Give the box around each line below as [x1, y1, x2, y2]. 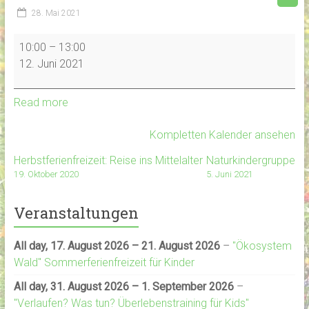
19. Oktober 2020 [13, 168, 79, 179]
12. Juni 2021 [19, 57, 84, 70]
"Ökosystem [232, 239, 292, 252]
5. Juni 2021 [206, 168, 254, 179]
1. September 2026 [141, 279, 234, 293]
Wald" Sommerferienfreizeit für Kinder [13, 255, 195, 269]
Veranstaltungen [13, 202, 139, 223]
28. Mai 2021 [31, 8, 81, 18]
